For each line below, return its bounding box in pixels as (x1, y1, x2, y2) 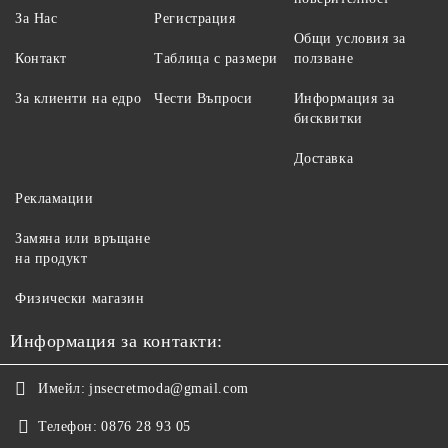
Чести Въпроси (154, 90, 253, 106)
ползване (293, 50, 354, 66)
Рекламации (15, 190, 94, 206)
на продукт (15, 250, 88, 266)
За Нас (15, 10, 58, 26)
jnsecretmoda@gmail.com (89, 380, 249, 396)
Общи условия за (293, 30, 407, 46)
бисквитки (293, 110, 363, 126)
